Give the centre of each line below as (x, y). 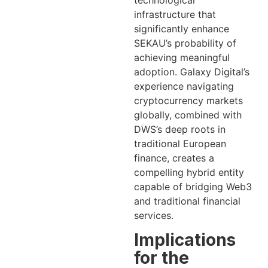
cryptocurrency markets (188, 100)
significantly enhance (182, 28)
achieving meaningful (182, 57)
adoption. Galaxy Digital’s (192, 71)
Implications (185, 240)
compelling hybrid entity (189, 172)
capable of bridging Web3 (193, 186)
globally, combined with (188, 115)
